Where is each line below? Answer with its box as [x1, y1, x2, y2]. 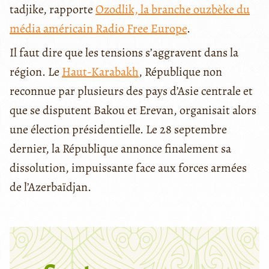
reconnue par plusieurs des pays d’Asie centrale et [10, 83, 253, 100]
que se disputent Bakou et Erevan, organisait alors [10, 102, 256, 119]
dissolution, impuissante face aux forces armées [10, 160, 247, 177]
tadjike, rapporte [10, 1, 95, 18]
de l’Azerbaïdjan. [10, 179, 91, 196]
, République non [139, 64, 222, 80]
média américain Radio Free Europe [10, 20, 187, 37]
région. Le [10, 64, 62, 80]
